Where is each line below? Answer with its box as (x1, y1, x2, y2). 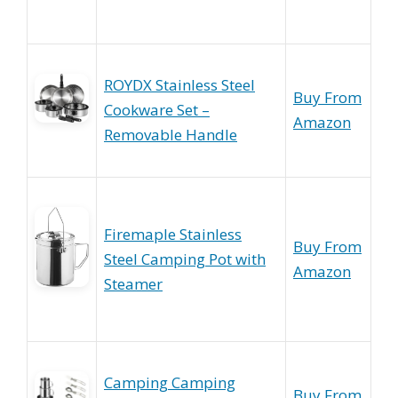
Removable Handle (104, 124, 237, 145)
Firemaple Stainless (104, 224, 242, 244)
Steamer (104, 274, 163, 294)
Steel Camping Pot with (104, 249, 266, 269)
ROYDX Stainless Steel (104, 75, 255, 95)
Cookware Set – (104, 99, 210, 120)
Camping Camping (104, 372, 235, 393)
